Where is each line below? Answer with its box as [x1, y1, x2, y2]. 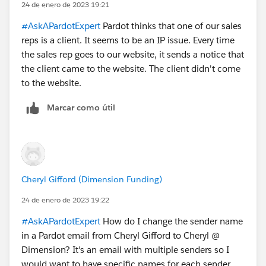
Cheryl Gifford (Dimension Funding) [21, 174, 162, 185]
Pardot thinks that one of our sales [100, 20, 242, 32]
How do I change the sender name [100, 216, 243, 227]
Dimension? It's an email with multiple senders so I [21, 244, 229, 256]
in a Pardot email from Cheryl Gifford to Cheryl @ [21, 230, 220, 242]
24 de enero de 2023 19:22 [21, 195, 109, 205]
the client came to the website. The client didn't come [21, 63, 240, 75]
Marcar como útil [47, 102, 115, 113]
